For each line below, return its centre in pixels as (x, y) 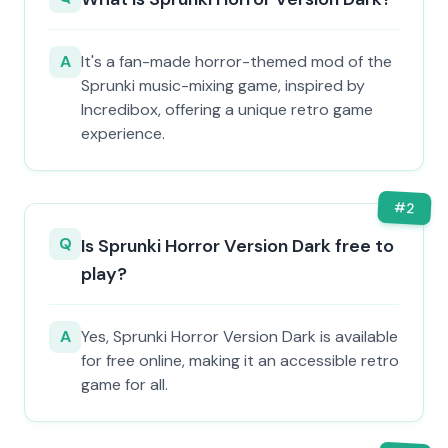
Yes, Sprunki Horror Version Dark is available (239, 336)
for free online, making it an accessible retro (240, 360)
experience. (123, 133)
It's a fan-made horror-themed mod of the (236, 61)
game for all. (124, 384)
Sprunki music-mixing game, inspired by (223, 85)
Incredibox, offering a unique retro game (227, 109)
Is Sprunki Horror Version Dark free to (237, 246)
